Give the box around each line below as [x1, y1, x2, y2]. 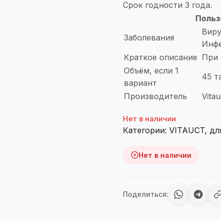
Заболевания [124, 32, 174, 42]
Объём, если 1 [124, 65, 179, 75]
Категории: [123, 125, 169, 135]
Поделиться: [123, 190, 169, 199]
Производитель [124, 91, 187, 101]
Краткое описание [124, 52, 197, 62]
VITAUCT [169, 125, 205, 135]
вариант [124, 77, 157, 88]
